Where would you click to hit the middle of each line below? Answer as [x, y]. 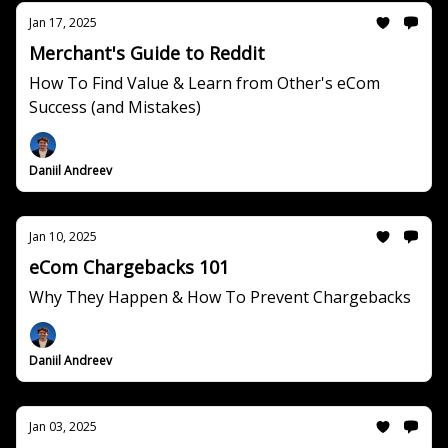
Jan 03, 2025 [63, 426]
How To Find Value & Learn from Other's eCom [204, 83]
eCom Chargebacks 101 [129, 267]
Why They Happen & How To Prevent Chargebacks [220, 297]
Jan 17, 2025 [63, 22]
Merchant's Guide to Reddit [147, 53]
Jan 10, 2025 [63, 236]
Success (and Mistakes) [115, 107]
